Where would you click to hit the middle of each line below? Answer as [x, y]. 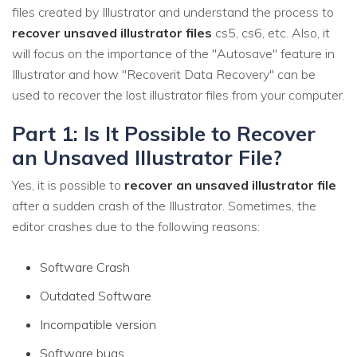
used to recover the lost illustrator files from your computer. [178, 95]
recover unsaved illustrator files [112, 33]
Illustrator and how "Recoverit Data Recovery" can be [164, 75]
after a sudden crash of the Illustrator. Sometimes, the [164, 205]
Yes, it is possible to [68, 184]
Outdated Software [96, 295]
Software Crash [85, 267]
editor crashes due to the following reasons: [136, 226]
